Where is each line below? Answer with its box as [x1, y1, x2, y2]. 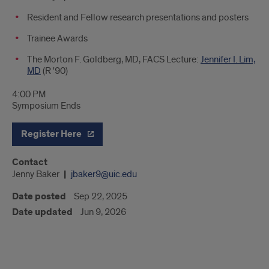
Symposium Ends [12, 99, 80, 112]
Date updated [12, 205, 73, 219]
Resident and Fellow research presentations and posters [27, 11, 249, 23]
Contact [12, 156, 47, 169]
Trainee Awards [27, 32, 88, 44]
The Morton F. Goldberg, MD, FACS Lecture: [27, 53, 201, 65]
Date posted [12, 190, 66, 203]
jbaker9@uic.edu [71, 168, 137, 180]
